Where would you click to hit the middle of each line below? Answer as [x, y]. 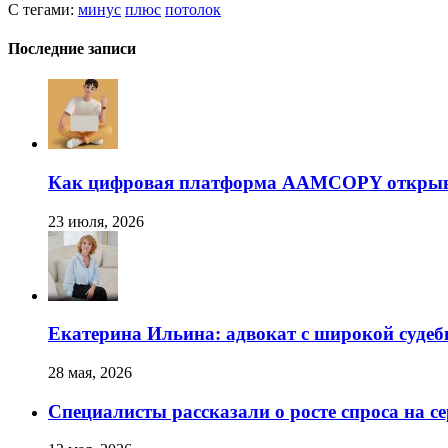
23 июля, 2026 [96, 221]
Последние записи [72, 48]
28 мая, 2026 [90, 373]
